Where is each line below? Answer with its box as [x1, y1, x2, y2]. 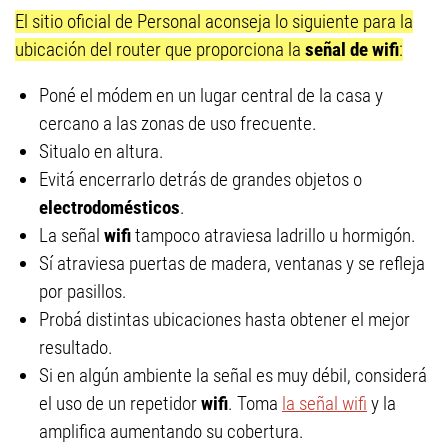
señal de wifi [305, 38, 399, 61]
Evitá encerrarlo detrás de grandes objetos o [39, 168, 362, 191]
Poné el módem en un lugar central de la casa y [39, 84, 383, 107]
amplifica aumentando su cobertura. [39, 420, 304, 443]
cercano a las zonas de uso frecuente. [39, 112, 317, 135]
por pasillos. [39, 280, 127, 303]
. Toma [228, 392, 282, 415]
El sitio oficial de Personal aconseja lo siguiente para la [15, 10, 413, 33]
